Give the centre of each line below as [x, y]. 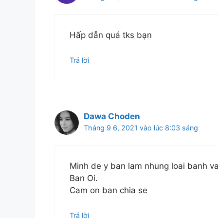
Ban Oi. [84, 178]
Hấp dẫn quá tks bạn [111, 35]
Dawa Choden [112, 116]
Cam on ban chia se [109, 191]
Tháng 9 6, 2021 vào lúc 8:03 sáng [141, 127]
